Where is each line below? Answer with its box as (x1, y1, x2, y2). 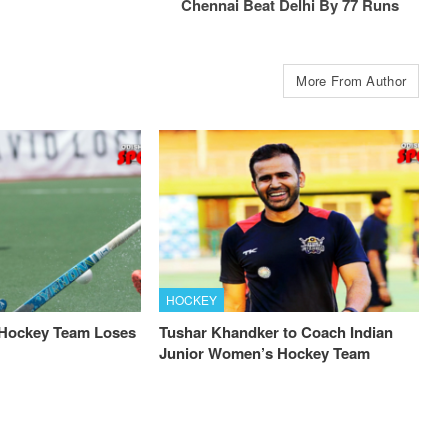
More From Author (296, 70, 407, 90)
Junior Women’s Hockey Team (159, 341, 371, 364)
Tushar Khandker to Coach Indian (159, 320, 394, 343)
